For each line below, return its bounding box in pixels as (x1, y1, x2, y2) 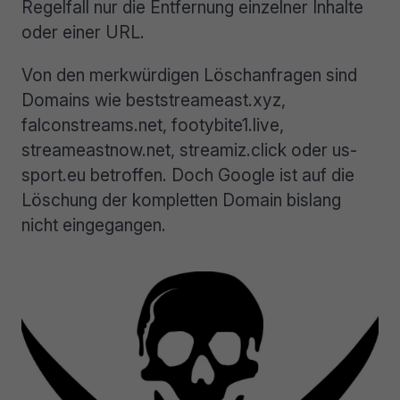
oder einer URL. (21, 21, 145, 44)
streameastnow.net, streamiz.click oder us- (21, 138, 357, 161)
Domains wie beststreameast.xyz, (21, 88, 286, 111)
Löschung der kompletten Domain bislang (21, 188, 341, 211)
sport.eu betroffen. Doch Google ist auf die (21, 163, 354, 186)
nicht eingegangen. (21, 213, 166, 236)
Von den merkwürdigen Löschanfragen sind (21, 63, 357, 86)
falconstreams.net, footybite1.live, (21, 113, 284, 136)
